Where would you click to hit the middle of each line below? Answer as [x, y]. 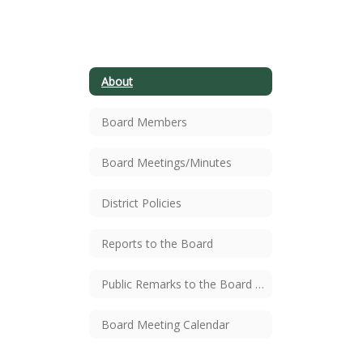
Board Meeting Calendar [165, 324]
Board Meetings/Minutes [167, 162]
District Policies [141, 203]
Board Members [144, 122]
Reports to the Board [157, 243]
